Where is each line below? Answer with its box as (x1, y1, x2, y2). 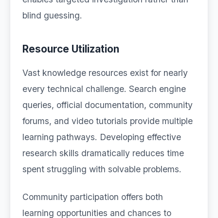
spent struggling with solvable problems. (22, 164, 182, 174)
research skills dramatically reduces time (22, 148, 184, 158)
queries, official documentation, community (22, 100, 193, 110)
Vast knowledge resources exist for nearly (22, 68, 188, 78)
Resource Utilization (22, 43, 119, 55)
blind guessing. (22, 10, 82, 20)
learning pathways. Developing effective (22, 132, 181, 142)
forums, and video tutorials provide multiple (22, 116, 193, 126)
